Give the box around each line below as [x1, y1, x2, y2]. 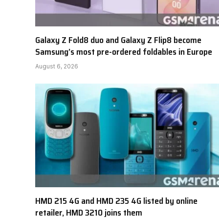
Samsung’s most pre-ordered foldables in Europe [35, 45, 212, 59]
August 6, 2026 [35, 63, 78, 70]
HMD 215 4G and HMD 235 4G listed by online [35, 194, 197, 208]
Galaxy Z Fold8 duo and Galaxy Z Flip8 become [35, 33, 201, 47]
